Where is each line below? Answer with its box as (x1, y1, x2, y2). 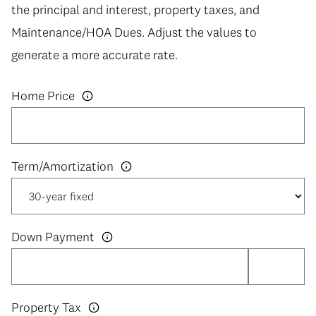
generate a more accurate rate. (11, 46, 178, 63)
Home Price (11, 87, 75, 104)
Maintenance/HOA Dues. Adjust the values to (11, 23, 257, 40)
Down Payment (11, 229, 95, 245)
